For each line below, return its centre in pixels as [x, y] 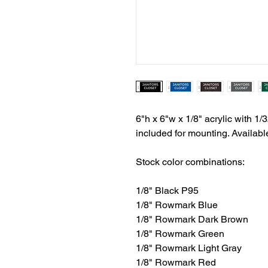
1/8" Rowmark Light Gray [189, 248]
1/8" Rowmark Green [180, 234]
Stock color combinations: [190, 162]
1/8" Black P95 [168, 191]
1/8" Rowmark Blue [177, 205]
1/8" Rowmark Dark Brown [192, 219]
